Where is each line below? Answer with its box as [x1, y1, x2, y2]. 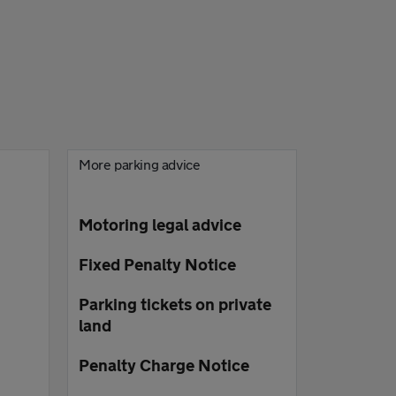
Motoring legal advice [79, 215, 241, 234]
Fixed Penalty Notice [79, 255, 236, 274]
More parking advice [79, 156, 201, 172]
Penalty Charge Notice [79, 355, 249, 375]
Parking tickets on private [79, 294, 271, 314]
